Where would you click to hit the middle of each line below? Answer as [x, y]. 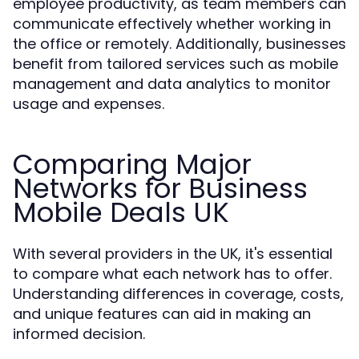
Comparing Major [132, 164]
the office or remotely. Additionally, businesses [179, 44]
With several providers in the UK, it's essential [173, 254]
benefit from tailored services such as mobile [175, 64]
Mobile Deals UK [121, 212]
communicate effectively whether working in [172, 24]
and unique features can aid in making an [162, 314]
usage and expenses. [89, 104]
